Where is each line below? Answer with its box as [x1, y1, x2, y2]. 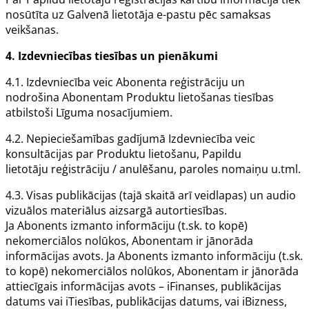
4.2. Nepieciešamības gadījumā [6, 131, 168, 147]
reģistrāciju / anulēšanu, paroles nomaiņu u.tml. [48, 161, 301, 177]
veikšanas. [6, 22, 59, 38]
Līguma [56, 105, 97, 121]
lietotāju [6, 161, 48, 177]
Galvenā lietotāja [67, 7, 154, 23]
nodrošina [6, 90, 62, 106]
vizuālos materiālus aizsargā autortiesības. [6, 203, 227, 219]
